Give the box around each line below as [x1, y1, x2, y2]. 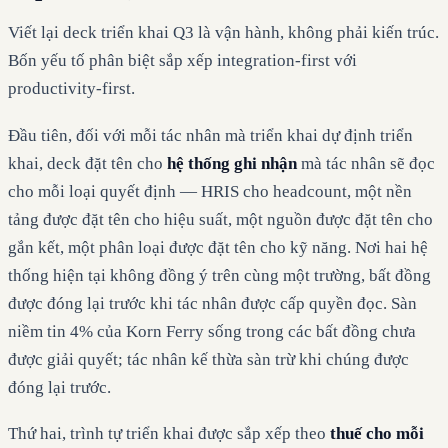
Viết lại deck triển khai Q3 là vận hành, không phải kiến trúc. [8, 23, 439, 43]
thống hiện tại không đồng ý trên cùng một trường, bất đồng [8, 265, 431, 285]
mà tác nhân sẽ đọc [297, 153, 435, 173]
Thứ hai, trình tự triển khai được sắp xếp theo [8, 424, 330, 444]
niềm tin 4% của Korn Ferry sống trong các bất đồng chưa [8, 321, 416, 341]
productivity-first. [8, 79, 135, 99]
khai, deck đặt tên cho [8, 153, 167, 173]
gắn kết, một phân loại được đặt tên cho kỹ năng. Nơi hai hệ [8, 237, 428, 257]
